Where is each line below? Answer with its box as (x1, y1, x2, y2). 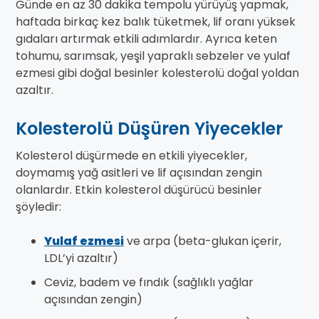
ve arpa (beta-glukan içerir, (124, 233, 281, 250)
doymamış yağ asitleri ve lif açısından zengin (16, 164, 262, 182)
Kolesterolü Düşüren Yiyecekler (16, 117, 283, 141)
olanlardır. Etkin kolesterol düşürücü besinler (16, 182, 262, 199)
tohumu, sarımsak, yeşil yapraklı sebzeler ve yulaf (16, 48, 291, 65)
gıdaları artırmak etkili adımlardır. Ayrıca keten (16, 31, 277, 48)
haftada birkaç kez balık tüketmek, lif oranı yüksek (16, 14, 296, 31)
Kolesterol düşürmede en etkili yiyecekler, (16, 147, 247, 164)
